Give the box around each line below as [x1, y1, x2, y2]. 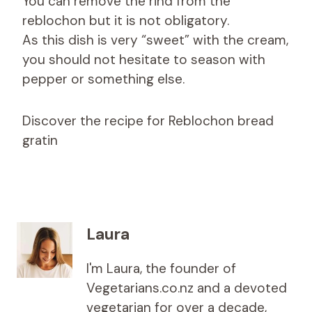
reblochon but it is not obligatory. [22, 11, 229, 29]
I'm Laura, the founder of [86, 260, 236, 278]
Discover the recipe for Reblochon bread [22, 111, 274, 130]
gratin [22, 131, 58, 149]
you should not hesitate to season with [22, 50, 265, 68]
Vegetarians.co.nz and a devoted [86, 279, 287, 297]
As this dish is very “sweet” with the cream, [22, 31, 288, 49]
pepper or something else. [22, 70, 185, 88]
